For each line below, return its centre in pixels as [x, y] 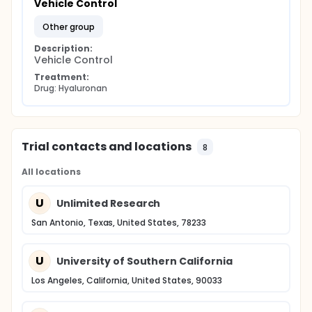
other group [72, 26]
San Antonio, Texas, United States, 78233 [119, 223]
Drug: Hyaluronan [71, 88]
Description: [63, 48]
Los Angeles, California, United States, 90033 [127, 280]
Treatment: [62, 77]
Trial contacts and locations [107, 147]
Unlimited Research [109, 203]
